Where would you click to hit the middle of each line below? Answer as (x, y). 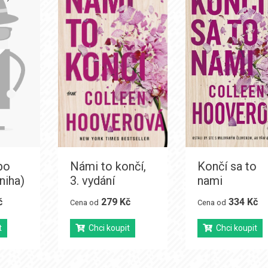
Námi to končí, (108, 167)
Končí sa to (227, 167)
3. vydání (92, 181)
